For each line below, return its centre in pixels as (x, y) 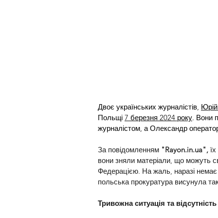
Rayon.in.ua (184, 150)
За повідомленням (129, 150)
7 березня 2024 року (158, 118)
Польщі (111, 118)
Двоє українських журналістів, (149, 107)
